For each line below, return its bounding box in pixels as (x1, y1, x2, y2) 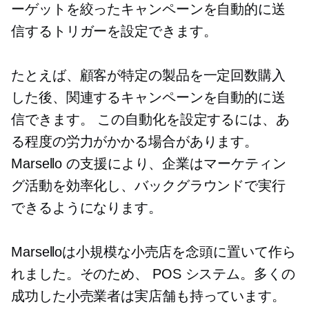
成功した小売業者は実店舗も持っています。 (11, 288, 286, 304)
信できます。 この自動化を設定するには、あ (11, 112, 290, 128)
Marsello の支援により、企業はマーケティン (11, 156, 286, 172)
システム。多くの (181, 266, 295, 282)
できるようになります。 (11, 200, 162, 216)
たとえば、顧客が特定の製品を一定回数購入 (11, 68, 286, 83)
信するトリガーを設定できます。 (11, 23, 217, 39)
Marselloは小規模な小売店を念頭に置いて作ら (11, 244, 296, 260)
